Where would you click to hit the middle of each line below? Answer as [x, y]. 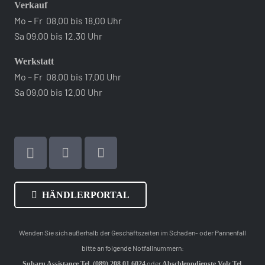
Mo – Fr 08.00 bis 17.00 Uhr [68, 76]
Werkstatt [34, 61]
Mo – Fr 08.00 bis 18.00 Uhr [68, 20]
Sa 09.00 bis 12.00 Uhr [58, 92]
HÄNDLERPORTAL [85, 195]
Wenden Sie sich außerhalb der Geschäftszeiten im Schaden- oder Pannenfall [132, 233]
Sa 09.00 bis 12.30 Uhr [58, 35]
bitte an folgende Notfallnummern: [132, 248]
